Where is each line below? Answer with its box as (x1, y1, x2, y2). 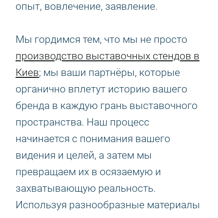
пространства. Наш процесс (16, 116, 149, 128)
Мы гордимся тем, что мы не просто (16, 34, 187, 45)
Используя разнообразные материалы (16, 199, 200, 211)
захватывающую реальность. (16, 182, 156, 194)
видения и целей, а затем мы (16, 149, 152, 161)
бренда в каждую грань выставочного (16, 100, 198, 111)
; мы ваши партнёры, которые (39, 67, 180, 78)
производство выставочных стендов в (16, 50, 200, 62)
